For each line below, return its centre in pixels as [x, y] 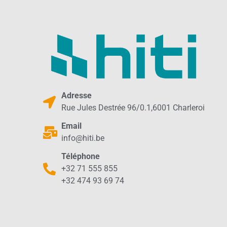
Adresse [77, 96]
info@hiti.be [83, 138]
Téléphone [81, 156]
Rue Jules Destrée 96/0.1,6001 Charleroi [133, 108]
